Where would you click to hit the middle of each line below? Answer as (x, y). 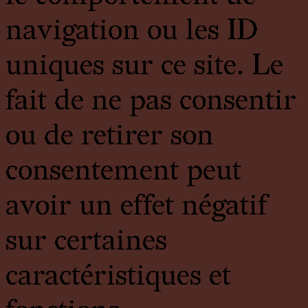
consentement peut (123, 171)
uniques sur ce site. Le (144, 66)
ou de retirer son (110, 136)
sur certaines (86, 241)
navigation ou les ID (132, 31)
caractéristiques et (118, 276)
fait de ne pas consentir (151, 101)
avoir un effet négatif (136, 206)
